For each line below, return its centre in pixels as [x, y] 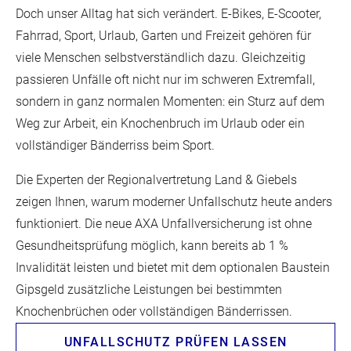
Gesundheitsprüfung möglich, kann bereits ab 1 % [152, 246]
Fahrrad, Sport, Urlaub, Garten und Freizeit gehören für [163, 36]
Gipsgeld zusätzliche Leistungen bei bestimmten [149, 289]
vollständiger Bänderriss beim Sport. [115, 145]
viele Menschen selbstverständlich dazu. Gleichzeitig [161, 58]
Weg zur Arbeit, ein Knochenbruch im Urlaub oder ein [160, 123]
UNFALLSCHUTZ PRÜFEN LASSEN [175, 342]
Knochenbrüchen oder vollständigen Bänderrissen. [154, 311]
